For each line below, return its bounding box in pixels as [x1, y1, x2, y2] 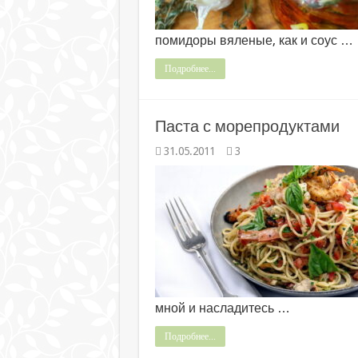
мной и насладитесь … [154, 300, 290, 316]
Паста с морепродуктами [154, 117, 340, 136]
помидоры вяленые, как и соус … [154, 33, 353, 48]
